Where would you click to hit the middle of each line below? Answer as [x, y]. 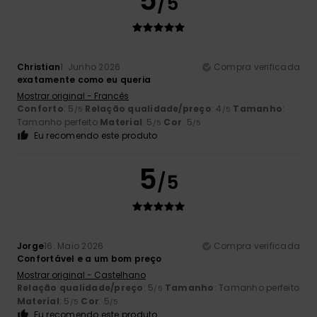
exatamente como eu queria [84, 80]
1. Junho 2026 [91, 67]
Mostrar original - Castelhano [81, 275]
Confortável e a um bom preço [90, 259]
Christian [39, 67]
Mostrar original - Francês [73, 96]
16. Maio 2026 [74, 246]
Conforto [40, 109]
